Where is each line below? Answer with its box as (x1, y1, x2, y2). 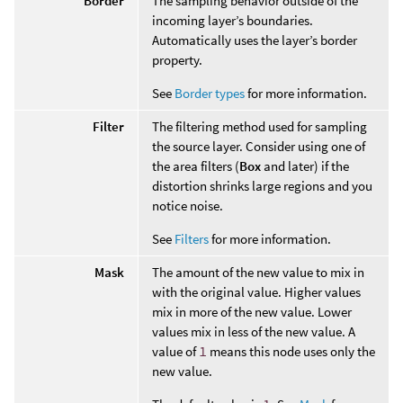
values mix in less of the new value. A (152, 322, 355, 340)
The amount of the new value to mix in (152, 263, 364, 281)
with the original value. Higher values (152, 282, 361, 300)
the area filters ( (152, 157, 239, 175)
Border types (175, 84, 245, 102)
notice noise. (152, 196, 223, 214)
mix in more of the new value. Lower (152, 302, 352, 320)
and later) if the (261, 157, 349, 175)
